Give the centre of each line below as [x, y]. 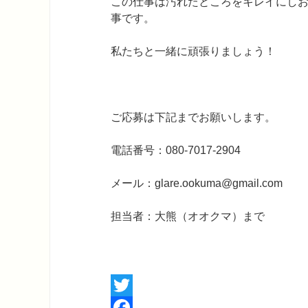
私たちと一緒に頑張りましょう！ [193, 51]
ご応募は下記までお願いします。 [193, 117]
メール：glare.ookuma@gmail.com [197, 183]
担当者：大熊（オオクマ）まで [188, 216]
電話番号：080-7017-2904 [176, 150]
